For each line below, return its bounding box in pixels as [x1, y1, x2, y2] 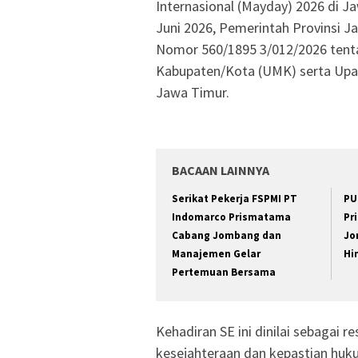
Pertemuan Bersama [172, 265, 276, 280]
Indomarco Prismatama [172, 210, 291, 225]
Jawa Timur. [156, 83, 229, 102]
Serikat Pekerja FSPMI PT [172, 192, 297, 206]
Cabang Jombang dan [172, 229, 281, 243]
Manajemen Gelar [172, 247, 261, 261]
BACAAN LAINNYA [172, 162, 269, 179]
